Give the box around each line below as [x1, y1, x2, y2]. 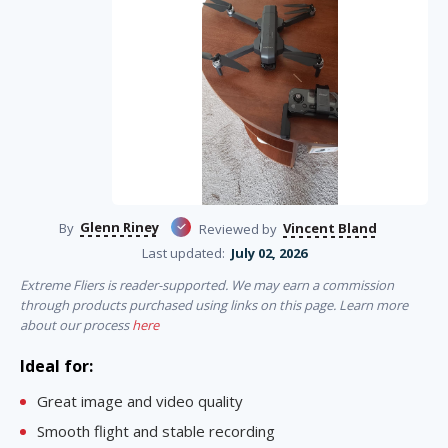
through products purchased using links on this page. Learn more [20, 295, 408, 314]
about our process [20, 315, 132, 334]
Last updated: [141, 243, 225, 262]
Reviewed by [199, 219, 277, 238]
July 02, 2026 [230, 243, 307, 262]
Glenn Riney [80, 218, 159, 237]
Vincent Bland [283, 218, 377, 237]
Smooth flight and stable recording [37, 420, 275, 441]
